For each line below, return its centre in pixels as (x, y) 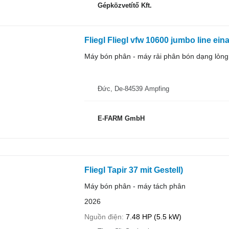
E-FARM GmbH (121, 118)
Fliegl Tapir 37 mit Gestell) (133, 170)
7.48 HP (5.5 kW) (153, 216)
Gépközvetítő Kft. (124, 5)
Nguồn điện (103, 216)
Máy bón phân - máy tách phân (135, 186)
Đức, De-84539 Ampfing (133, 89)
